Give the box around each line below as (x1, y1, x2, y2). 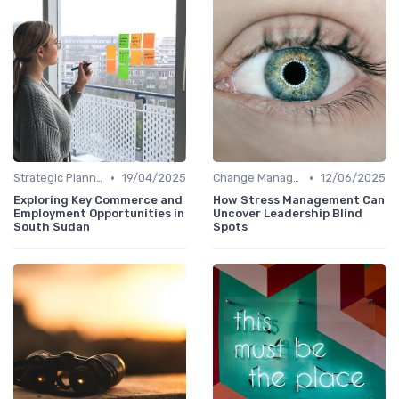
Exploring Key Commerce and (13, 193, 183, 208)
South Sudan (13, 220, 90, 234)
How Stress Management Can (213, 193, 385, 208)
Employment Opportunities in (13, 207, 184, 221)
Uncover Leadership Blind (213, 207, 362, 221)
